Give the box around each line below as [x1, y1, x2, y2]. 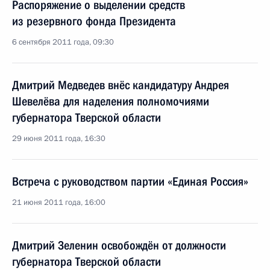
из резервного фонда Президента [12, 14, 176, 28]
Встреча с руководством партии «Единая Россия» [12, 174, 248, 189]
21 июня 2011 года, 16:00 [12, 197, 105, 208]
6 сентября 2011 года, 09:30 [12, 37, 114, 48]
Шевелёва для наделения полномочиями [12, 94, 209, 108]
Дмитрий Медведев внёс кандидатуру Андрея [12, 78, 229, 92]
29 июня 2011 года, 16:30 [12, 133, 105, 144]
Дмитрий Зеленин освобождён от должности [12, 238, 226, 253]
